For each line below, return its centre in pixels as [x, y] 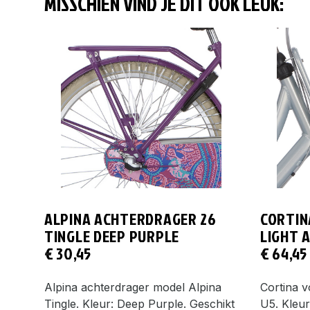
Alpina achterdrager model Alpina [133, 287]
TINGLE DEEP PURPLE [112, 236]
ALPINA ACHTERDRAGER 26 [130, 218]
